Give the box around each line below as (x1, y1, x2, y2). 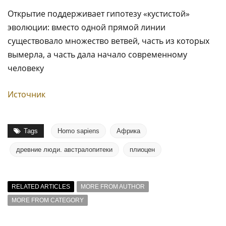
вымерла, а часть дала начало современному (8, 49, 187, 60)
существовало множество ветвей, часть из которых (8, 35, 209, 46)
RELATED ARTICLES (12, 183, 70, 190)
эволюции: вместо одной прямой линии (8, 22, 165, 33)
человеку (8, 63, 44, 74)
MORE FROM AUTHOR (81, 183, 145, 190)
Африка (117, 127, 140, 135)
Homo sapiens (58, 127, 99, 135)
